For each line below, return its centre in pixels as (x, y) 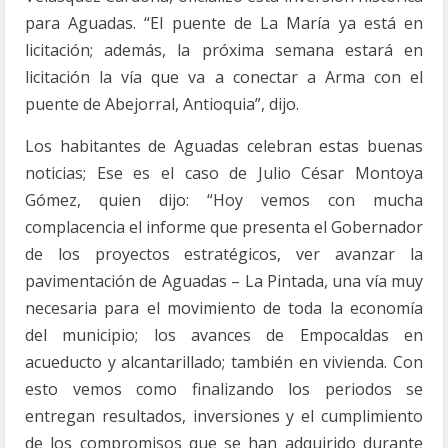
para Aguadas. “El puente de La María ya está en (224, 23)
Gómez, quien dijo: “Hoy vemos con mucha (224, 200)
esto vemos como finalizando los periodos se (224, 389)
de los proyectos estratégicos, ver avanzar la (224, 254)
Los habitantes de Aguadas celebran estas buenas (224, 146)
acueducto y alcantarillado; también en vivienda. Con (224, 362)
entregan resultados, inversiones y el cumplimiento (224, 416)
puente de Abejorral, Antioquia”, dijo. (162, 104)
